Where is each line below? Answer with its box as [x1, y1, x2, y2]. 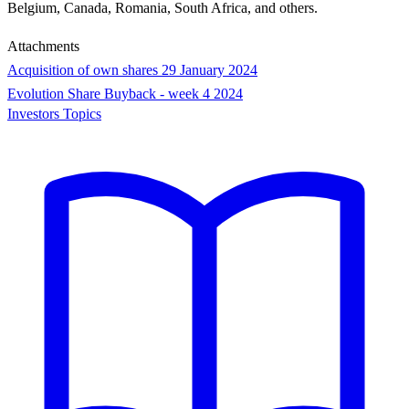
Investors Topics [7, 106, 101, 122]
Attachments [7, 38, 79, 55]
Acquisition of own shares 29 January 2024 [7, 62, 257, 79]
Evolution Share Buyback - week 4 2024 [7, 86, 243, 102]
